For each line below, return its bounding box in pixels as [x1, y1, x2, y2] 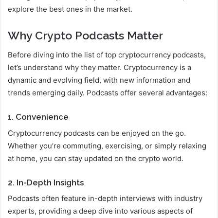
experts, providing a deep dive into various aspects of [8, 206, 193, 216]
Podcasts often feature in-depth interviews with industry [8, 194, 202, 203]
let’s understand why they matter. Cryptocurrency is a [8, 63, 191, 73]
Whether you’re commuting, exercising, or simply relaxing [8, 141, 206, 150]
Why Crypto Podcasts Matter [8, 28, 163, 42]
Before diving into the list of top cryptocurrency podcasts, [8, 50, 206, 60]
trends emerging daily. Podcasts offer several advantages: [8, 88, 207, 98]
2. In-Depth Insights [8, 177, 84, 187]
